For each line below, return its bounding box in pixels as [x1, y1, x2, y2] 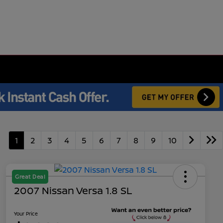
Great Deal [15, 173, 45, 181]
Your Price [14, 210, 38, 218]
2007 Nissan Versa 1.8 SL [14, 184, 132, 198]
